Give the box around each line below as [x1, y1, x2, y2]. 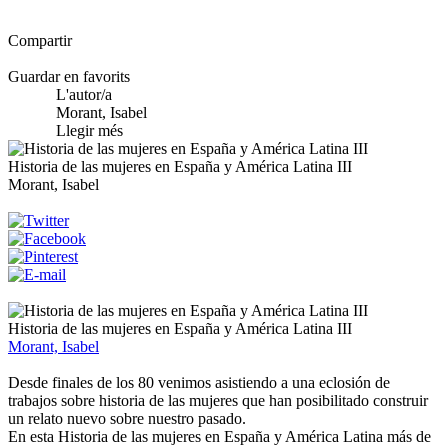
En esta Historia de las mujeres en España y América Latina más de [8, 427, 431, 445]
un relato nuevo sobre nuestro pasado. [8, 409, 246, 427]
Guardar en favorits [8, 67, 130, 85]
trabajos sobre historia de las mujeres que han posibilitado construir [8, 391, 428, 409]
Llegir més [56, 121, 123, 139]
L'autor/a [56, 85, 112, 103]
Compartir [8, 31, 72, 49]
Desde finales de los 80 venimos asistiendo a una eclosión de [8, 373, 390, 391]
